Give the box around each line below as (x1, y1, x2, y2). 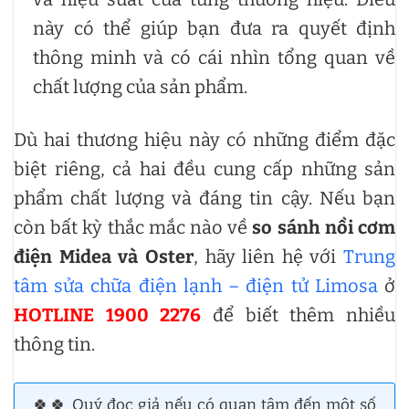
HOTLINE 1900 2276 (14, 304, 202, 327)
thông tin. (14, 333, 95, 356)
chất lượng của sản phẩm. (33, 76, 247, 99)
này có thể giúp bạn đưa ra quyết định (33, 17, 395, 40)
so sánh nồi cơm (252, 216, 396, 239)
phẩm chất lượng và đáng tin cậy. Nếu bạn (14, 187, 395, 210)
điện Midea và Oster (14, 246, 194, 268)
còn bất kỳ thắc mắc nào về (14, 216, 253, 239)
